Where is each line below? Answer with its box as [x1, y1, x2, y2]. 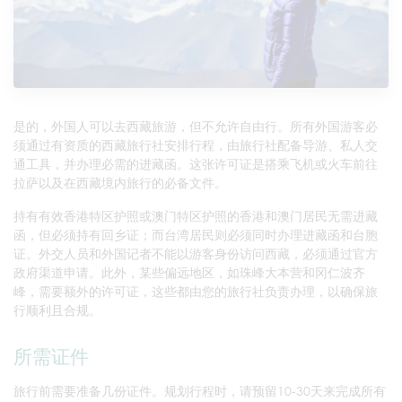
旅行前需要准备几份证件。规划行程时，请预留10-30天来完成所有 [13, 383, 386, 399]
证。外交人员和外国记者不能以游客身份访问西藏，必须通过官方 [13, 246, 378, 262]
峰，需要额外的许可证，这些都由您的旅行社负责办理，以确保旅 [13, 284, 378, 300]
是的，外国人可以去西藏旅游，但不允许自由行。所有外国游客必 [13, 118, 378, 135]
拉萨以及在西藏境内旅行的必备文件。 [13, 175, 227, 191]
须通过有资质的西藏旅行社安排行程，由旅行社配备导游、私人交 [13, 137, 378, 153]
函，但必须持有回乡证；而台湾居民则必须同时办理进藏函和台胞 [13, 227, 378, 243]
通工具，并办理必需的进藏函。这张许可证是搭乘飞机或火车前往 [13, 156, 378, 172]
